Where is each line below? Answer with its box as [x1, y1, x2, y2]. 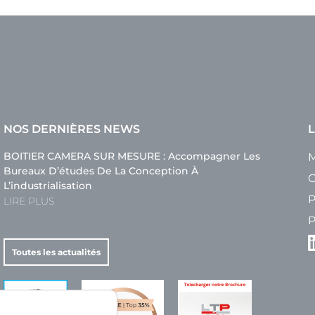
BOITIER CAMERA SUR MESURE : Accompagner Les [3, 149, 260, 162]
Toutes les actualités [11, 246, 101, 257]
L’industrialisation [3, 179, 92, 192]
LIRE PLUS [3, 194, 54, 207]
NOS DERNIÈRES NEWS [3, 122, 140, 136]
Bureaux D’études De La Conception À [3, 164, 198, 177]
